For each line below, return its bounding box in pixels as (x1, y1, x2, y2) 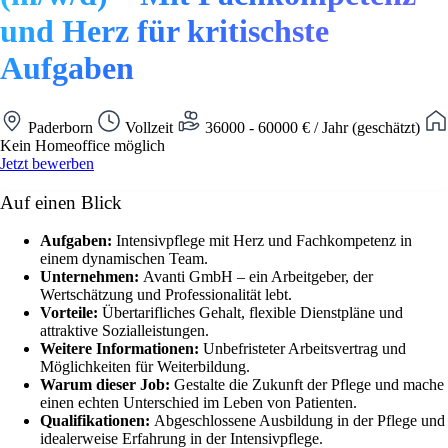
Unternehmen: (40, 268, 143, 286)
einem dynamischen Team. (40, 250, 208, 268)
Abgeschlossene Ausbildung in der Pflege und (154, 412, 445, 430)
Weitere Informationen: (40, 340, 203, 358)
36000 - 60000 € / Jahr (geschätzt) (201, 118, 424, 136)
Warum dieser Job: (40, 376, 174, 394)
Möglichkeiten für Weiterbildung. (40, 358, 250, 376)
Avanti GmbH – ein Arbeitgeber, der (143, 268, 373, 286)
